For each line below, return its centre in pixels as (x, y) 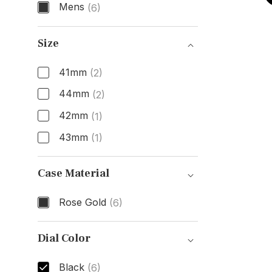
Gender (62, 29)
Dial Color (64, 239)
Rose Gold (82, 202)
